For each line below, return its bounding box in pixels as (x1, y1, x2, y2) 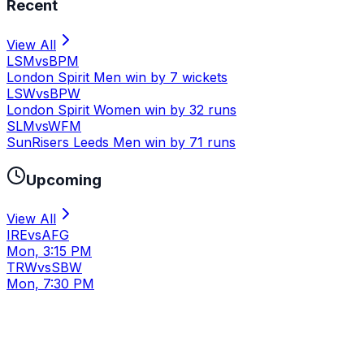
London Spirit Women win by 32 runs (6, 102, 236, 118)
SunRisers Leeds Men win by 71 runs (6, 134, 236, 150)
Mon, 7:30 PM (6, 275, 94, 292)
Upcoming (26, 170, 102, 189)
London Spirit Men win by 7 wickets (6, 69, 227, 85)
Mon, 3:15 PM (6, 243, 92, 260)
